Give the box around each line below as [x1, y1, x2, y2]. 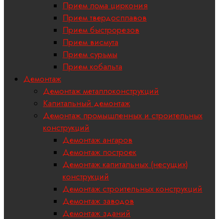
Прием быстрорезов [63, 24, 139, 36]
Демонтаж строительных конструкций [63, 183, 202, 195]
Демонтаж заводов [63, 195, 134, 207]
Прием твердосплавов [63, 12, 147, 24]
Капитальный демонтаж [43, 97, 130, 109]
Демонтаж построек [63, 146, 136, 158]
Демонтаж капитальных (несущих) [63, 158, 188, 171]
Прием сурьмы [63, 48, 117, 61]
